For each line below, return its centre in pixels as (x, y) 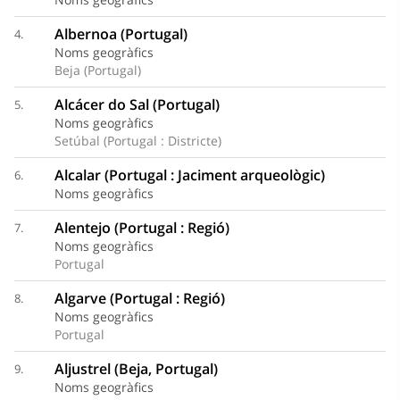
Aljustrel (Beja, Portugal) (136, 369)
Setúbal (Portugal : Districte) (137, 141)
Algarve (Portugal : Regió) (139, 299)
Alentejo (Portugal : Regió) (142, 228)
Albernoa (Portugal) (121, 34)
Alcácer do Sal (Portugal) (137, 105)
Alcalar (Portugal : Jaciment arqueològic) (189, 175)
